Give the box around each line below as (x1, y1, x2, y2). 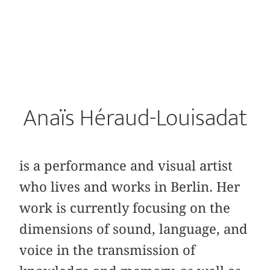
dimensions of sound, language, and (19, 221, 248, 237)
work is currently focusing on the (19, 200, 231, 216)
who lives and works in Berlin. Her (19, 179, 240, 195)
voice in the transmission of (19, 242, 196, 259)
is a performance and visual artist (19, 158, 233, 174)
